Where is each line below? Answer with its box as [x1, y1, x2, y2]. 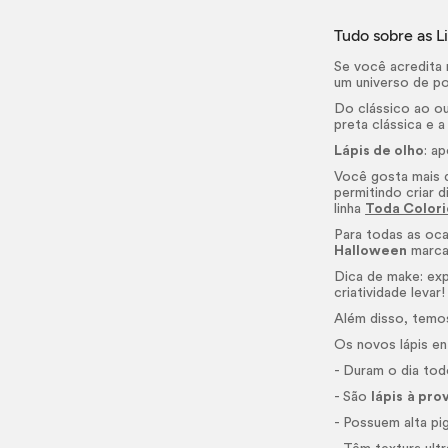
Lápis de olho [334, 144, 425, 158]
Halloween [334, 244, 408, 258]
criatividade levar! [334, 286, 446, 300]
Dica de [334, 270, 388, 284]
